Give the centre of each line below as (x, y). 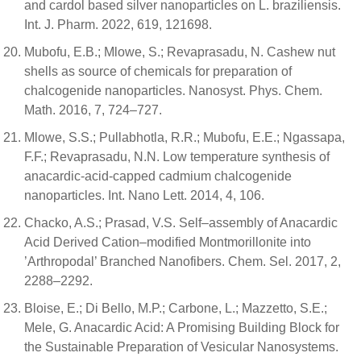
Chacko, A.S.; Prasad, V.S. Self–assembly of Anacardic (181, 223)
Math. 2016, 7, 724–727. (93, 110)
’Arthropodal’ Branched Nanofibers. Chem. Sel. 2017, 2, (183, 262)
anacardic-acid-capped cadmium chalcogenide (158, 176)
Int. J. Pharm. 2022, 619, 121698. (118, 25)
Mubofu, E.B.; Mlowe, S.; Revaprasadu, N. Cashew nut (180, 52)
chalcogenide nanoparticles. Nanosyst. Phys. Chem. (173, 91)
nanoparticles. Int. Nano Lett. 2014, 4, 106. (144, 196)
